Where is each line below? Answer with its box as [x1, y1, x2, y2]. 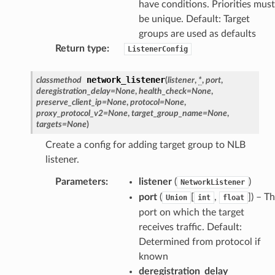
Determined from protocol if [138, 236, 261, 247]
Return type [55, 43, 107, 53]
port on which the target [138, 207, 244, 217]
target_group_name [131, 108, 203, 118]
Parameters [55, 176, 106, 187]
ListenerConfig [127, 44, 188, 53]
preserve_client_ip [36, 97, 102, 107]
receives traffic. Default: [138, 222, 242, 232]
